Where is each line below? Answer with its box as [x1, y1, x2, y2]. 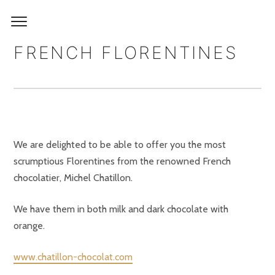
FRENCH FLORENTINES [14, 42, 238, 63]
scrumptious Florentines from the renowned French [14, 155, 231, 167]
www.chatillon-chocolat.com [14, 251, 133, 263]
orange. [14, 220, 45, 231]
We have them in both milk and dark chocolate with [14, 203, 228, 215]
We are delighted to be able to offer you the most [14, 139, 226, 150]
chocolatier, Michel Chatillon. [14, 172, 133, 184]
